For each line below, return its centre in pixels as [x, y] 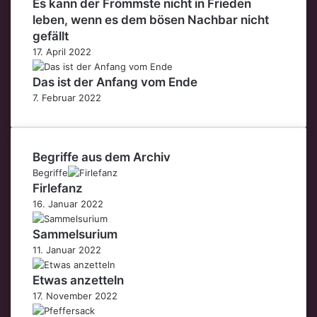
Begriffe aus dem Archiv [102, 157]
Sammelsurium [75, 234]
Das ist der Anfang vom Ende [115, 82]
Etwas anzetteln [78, 280]
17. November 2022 [75, 295]
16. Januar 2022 [68, 203]
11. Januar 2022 [67, 249]
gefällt [51, 36]
